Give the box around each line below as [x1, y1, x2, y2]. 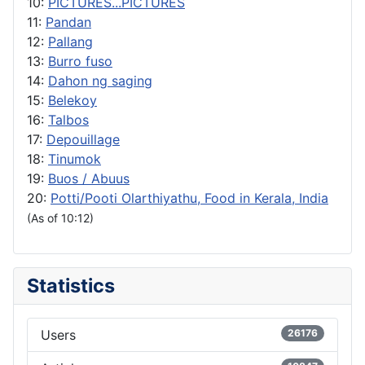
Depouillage [46, 130, 120, 147]
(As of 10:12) [27, 210, 94, 225]
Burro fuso [48, 52, 112, 69]
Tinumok [48, 150, 101, 167]
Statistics [27, 273, 115, 297]
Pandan [46, 13, 91, 30]
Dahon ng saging [48, 72, 152, 89]
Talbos [48, 111, 89, 128]
